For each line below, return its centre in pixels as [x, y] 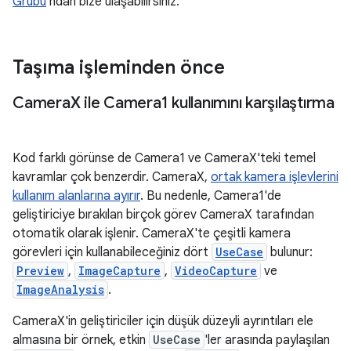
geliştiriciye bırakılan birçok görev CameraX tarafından [163, 215]
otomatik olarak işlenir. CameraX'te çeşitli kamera [152, 233]
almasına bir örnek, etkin [81, 340]
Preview [40, 271]
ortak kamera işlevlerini [275, 177]
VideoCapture [216, 271]
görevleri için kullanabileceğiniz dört [112, 252]
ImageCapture [119, 271]
